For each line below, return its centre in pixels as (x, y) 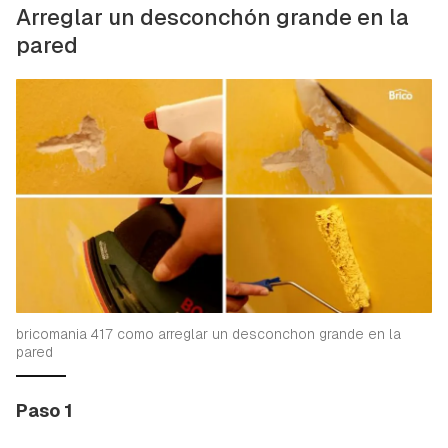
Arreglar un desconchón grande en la (212, 17)
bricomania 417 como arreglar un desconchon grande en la (208, 333)
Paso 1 (44, 410)
